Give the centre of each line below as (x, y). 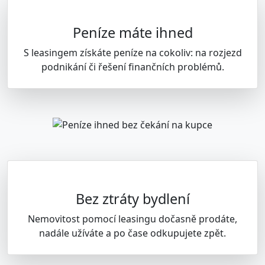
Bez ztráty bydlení (132, 199)
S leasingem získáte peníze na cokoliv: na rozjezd (132, 52)
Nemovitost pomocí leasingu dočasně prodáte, (132, 219)
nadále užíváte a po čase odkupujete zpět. (132, 233)
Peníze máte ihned (132, 32)
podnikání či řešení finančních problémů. (132, 67)
